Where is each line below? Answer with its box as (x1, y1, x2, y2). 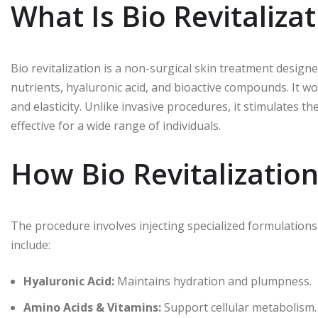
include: (11, 236, 50, 253)
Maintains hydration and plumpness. (114, 273, 312, 289)
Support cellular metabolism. (161, 299, 317, 315)
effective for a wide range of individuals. (11, 117, 221, 133)
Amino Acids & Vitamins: (23, 299, 161, 315)
